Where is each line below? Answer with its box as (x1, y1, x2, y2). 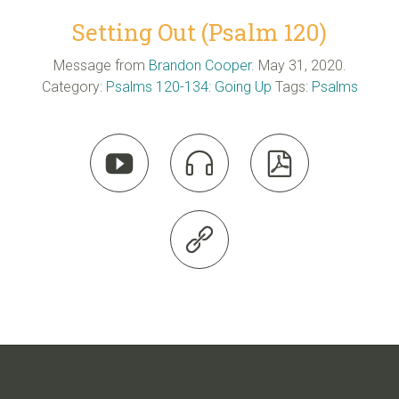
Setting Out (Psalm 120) (72, 17, 327, 48)
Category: (41, 77, 106, 95)
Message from (53, 56, 145, 74)
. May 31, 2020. (250, 56, 346, 74)
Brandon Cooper (148, 56, 251, 74)
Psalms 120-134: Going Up (105, 77, 272, 95)
